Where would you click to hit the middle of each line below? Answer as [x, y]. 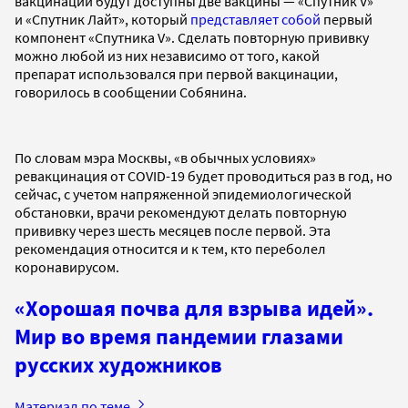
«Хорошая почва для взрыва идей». [194, 308]
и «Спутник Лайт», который [102, 19]
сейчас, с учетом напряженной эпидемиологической [183, 194]
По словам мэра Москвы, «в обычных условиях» [165, 157]
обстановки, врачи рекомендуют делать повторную [181, 212]
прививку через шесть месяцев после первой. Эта [173, 230]
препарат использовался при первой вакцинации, [176, 73]
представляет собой [255, 19]
